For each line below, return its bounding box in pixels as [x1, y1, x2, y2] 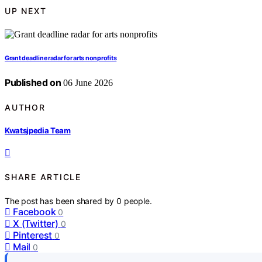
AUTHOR [5, 102, 46, 112]
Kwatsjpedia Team [5, 125, 71, 135]
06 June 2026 [61, 78, 113, 88]
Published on [5, 77, 61, 89]
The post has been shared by [5, 195, 117, 206]
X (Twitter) [13, 217, 58, 229]
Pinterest [13, 229, 53, 241]
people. [123, 195, 152, 206]
